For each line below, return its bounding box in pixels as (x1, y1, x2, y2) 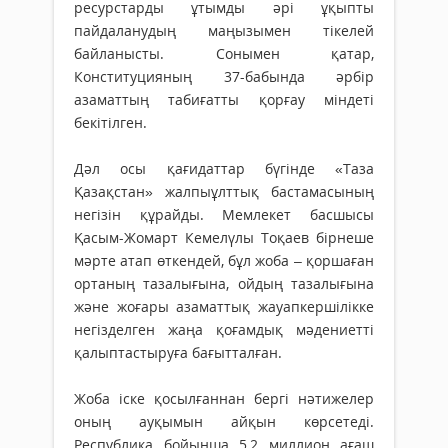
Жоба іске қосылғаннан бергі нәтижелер (74, 389, 374, 409)
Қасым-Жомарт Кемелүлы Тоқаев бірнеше (74, 228, 374, 248)
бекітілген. (74, 113, 147, 133)
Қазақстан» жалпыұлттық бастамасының (74, 182, 374, 202)
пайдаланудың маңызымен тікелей (74, 21, 374, 41)
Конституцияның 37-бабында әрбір (74, 67, 374, 87)
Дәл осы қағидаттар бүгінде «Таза (74, 159, 374, 179)
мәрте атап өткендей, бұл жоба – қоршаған (74, 251, 374, 271)
